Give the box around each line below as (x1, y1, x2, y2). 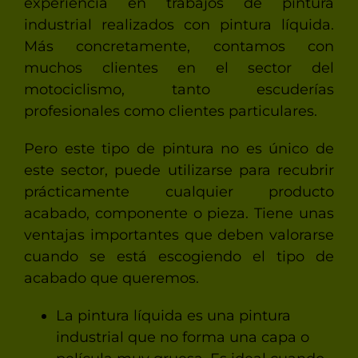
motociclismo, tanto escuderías (23, 80, 335, 98)
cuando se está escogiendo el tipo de (23, 247, 335, 265)
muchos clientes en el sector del (23, 58, 335, 77)
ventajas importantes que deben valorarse (23, 225, 335, 244)
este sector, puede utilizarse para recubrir (23, 161, 335, 179)
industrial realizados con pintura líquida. (23, 15, 335, 34)
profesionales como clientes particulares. (23, 101, 317, 120)
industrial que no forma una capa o (55, 328, 309, 346)
